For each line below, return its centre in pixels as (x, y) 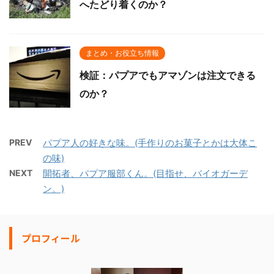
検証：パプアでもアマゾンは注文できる (168, 75)
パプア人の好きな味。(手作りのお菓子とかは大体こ (150, 143)
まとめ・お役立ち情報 (122, 53)
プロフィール (51, 238)
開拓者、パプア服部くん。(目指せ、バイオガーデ (145, 173)
